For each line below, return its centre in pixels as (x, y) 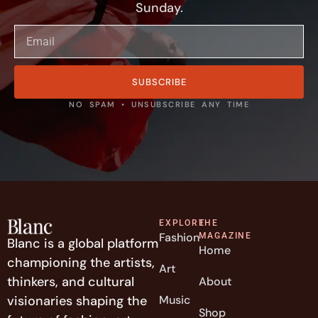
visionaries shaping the (77, 301)
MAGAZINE (225, 236)
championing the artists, (81, 262)
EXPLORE (182, 223)
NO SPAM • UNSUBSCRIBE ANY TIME (159, 105)
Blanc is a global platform (83, 243)
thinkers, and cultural (71, 281)
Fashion (179, 238)
